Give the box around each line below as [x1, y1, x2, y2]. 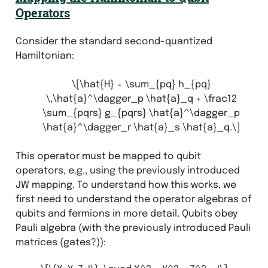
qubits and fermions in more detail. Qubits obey [15, 208, 237, 219]
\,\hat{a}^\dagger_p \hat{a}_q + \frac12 [45, 93, 237, 104]
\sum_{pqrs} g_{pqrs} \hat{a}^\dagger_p [42, 108, 240, 118]
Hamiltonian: [15, 50, 74, 61]
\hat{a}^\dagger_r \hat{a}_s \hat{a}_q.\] [42, 122, 240, 133]
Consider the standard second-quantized [15, 36, 212, 47]
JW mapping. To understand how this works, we [15, 179, 236, 190]
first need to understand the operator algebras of [15, 194, 251, 205]
